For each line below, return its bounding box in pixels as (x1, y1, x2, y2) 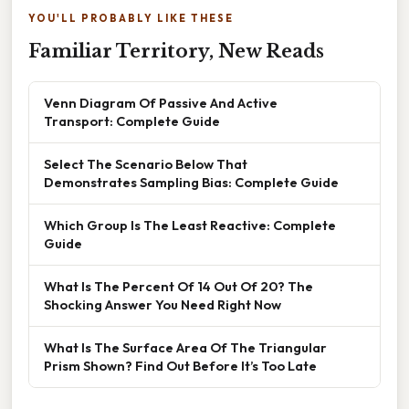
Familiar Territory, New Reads (28, 39, 324, 62)
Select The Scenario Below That (44, 154, 247, 173)
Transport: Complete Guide (44, 111, 220, 130)
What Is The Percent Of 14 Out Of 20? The (44, 277, 313, 295)
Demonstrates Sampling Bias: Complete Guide (44, 173, 339, 191)
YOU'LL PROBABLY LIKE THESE (28, 11, 234, 25)
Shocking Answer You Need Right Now (44, 295, 281, 313)
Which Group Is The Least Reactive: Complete (44, 215, 336, 234)
